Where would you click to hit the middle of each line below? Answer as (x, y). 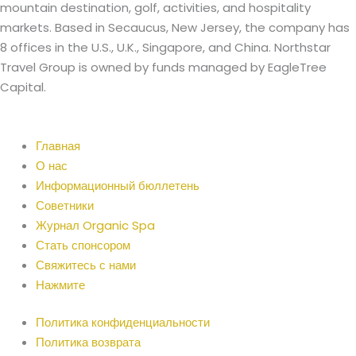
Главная (58, 145)
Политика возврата (88, 342)
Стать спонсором (83, 245)
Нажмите (60, 284)
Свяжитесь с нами (86, 265)
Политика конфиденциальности (123, 322)
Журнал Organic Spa (95, 225)
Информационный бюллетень (118, 185)
